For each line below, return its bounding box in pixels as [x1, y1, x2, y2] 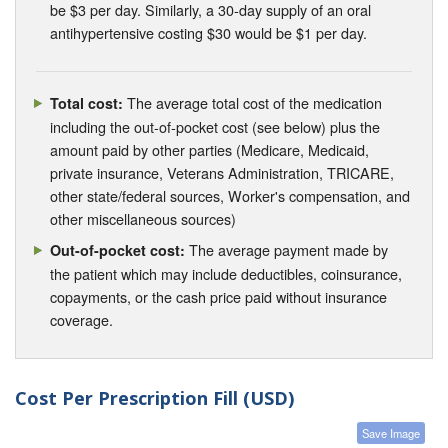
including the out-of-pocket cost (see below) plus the [50, 116, 381, 138]
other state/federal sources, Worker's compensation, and [50, 185, 411, 207]
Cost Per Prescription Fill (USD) [15, 385, 294, 410]
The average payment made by [185, 238, 389, 260]
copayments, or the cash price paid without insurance [50, 285, 388, 307]
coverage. [50, 308, 114, 330]
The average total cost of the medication [123, 92, 383, 114]
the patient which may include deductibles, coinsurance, [50, 262, 403, 284]
